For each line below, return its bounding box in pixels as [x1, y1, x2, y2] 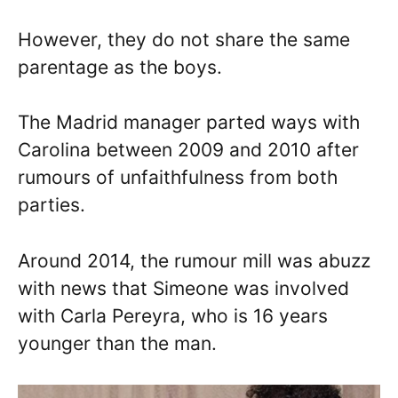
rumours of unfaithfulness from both [18, 166, 338, 189]
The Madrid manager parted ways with [18, 111, 360, 134]
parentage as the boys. [18, 55, 222, 78]
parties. [18, 194, 85, 217]
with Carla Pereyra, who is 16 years [18, 304, 328, 327]
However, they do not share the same [18, 28, 350, 51]
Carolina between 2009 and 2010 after [18, 139, 359, 162]
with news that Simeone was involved [18, 276, 349, 299]
